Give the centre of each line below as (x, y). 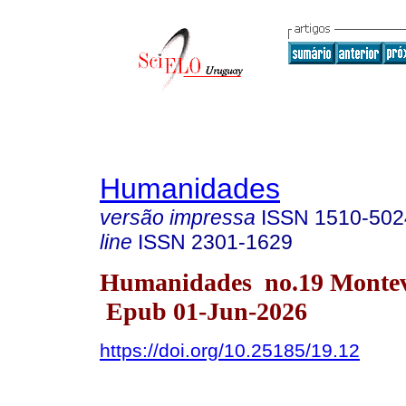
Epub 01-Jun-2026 (203, 311)
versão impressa (178, 217)
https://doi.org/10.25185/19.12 (230, 350)
